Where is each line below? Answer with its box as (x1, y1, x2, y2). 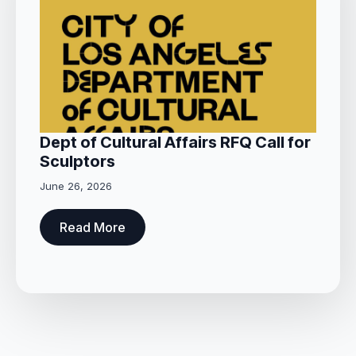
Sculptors (40, 152, 115, 172)
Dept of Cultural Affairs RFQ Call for (40, 133, 311, 153)
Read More (60, 219, 126, 236)
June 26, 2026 (40, 180, 112, 193)
